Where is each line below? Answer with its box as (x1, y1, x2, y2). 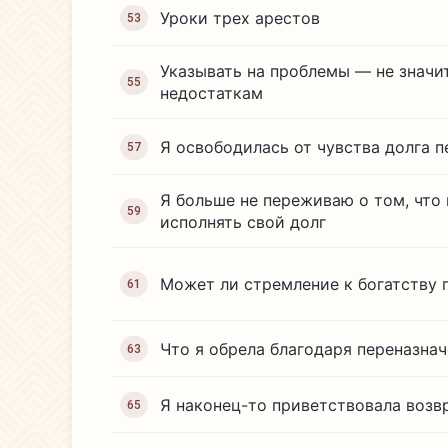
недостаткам (160, 83, 263, 103)
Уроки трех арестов (160, 7, 320, 28)
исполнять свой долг (160, 212, 326, 232)
